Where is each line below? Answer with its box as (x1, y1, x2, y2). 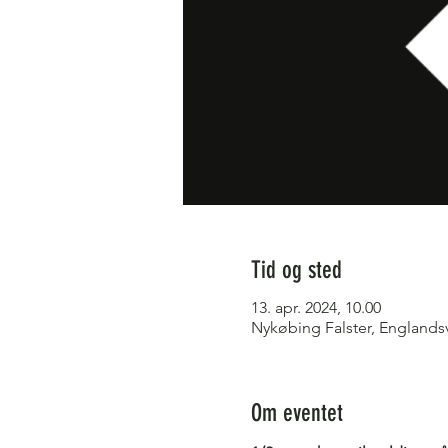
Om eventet (250, 399, 343, 427)
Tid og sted (250, 256, 342, 284)
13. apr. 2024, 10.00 (250, 298, 381, 317)
